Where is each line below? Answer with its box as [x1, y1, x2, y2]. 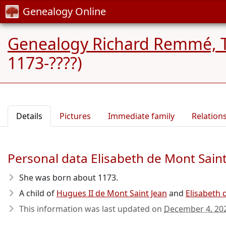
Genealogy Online [23, 5, 106, 18]
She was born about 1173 [19, 172, 116, 183]
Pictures [60, 110, 91, 122]
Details [16, 110, 42, 122]
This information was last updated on [19, 203, 164, 214]
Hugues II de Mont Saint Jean [56, 188, 167, 199]
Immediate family [108, 110, 175, 122]
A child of [19, 188, 56, 199]
